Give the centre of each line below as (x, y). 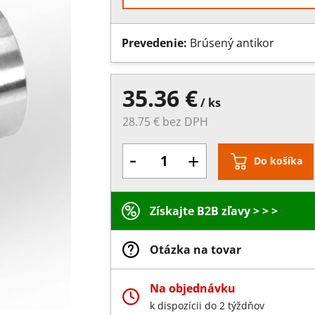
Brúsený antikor (232, 43)
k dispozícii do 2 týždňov (207, 306)
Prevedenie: (155, 43)
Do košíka (278, 161)
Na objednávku (192, 289)
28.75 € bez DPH (165, 122)
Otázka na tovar (195, 250)
